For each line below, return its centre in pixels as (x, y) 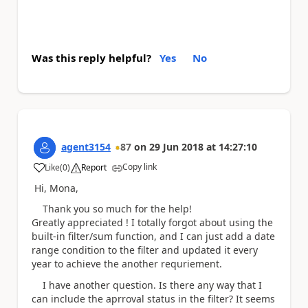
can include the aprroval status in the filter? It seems (153, 298)
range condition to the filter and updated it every (145, 250)
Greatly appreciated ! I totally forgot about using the (152, 223)
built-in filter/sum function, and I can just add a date (153, 236)
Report (94, 167)
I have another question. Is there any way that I (147, 285)
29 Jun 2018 (176, 146)
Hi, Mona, (55, 188)
